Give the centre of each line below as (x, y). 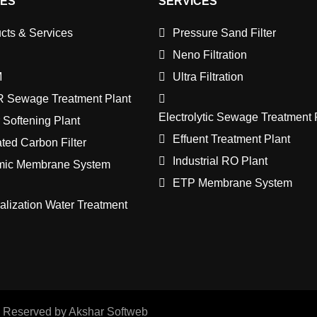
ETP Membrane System (232, 183)
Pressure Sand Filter (224, 33)
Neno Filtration (210, 55)
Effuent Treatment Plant (231, 139)
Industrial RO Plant (220, 161)
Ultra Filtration (208, 77)
